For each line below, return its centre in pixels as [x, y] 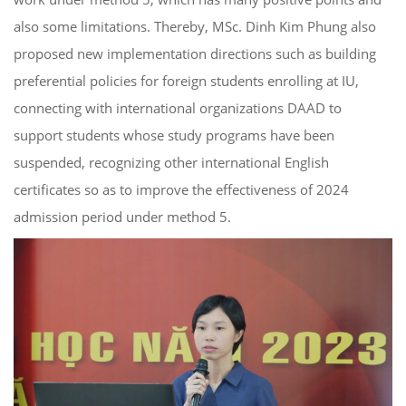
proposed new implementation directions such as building [195, 53]
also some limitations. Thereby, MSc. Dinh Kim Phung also [195, 26]
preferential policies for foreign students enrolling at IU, [186, 80]
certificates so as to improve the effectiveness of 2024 [181, 189]
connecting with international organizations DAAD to [178, 107]
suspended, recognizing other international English [171, 162]
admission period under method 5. [122, 216]
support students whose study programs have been [174, 135]
